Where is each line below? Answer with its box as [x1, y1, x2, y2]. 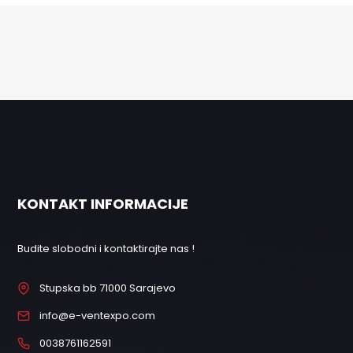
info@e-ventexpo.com [39, 308, 156, 323]
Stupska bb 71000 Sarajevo [39, 281, 176, 295]
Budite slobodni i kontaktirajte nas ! [17, 241, 195, 256]
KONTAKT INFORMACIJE [17, 194, 189, 214]
